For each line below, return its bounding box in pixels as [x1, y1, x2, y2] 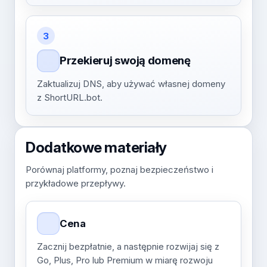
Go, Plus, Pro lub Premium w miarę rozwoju [37, 254, 213, 266]
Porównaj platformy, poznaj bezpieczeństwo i [26, 164, 213, 175]
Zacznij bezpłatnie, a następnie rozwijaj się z [37, 241, 219, 252]
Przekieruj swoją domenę [60, 54, 191, 67]
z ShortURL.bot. [37, 92, 103, 103]
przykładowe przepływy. [26, 178, 126, 189]
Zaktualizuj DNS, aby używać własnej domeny [37, 78, 225, 89]
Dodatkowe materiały [26, 138, 167, 156]
